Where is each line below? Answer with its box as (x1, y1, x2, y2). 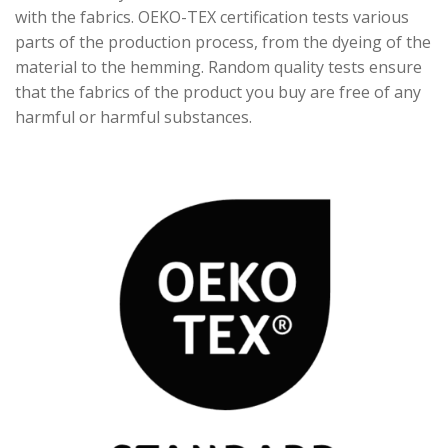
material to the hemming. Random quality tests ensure (15, 55, 422, 78)
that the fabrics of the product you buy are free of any (15, 80, 421, 103)
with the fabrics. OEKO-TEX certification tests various (15, 5, 409, 28)
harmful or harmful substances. (15, 105, 252, 128)
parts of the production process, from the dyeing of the (15, 30, 431, 53)
